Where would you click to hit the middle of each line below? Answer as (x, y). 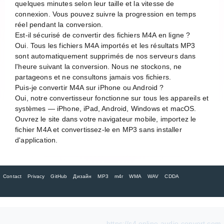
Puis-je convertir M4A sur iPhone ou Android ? (89, 87)
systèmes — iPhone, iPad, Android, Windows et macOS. (106, 108)
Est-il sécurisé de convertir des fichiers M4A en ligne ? (103, 35)
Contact (12, 176)
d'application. (36, 140)
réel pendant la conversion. (59, 24)
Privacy (36, 176)
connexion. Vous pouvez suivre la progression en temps (105, 14)
